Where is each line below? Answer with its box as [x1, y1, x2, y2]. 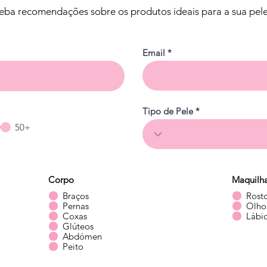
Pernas [63, 200, 89, 212]
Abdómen [63, 231, 102, 243]
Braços [63, 190, 89, 202]
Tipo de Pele [142, 105, 193, 117]
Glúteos [63, 221, 94, 232]
